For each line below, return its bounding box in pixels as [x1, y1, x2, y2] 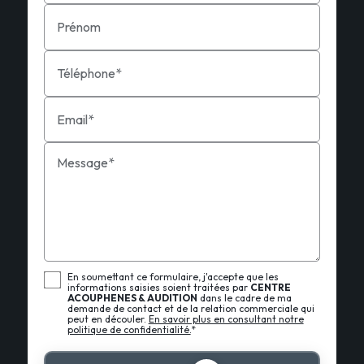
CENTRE [249, 281, 291, 294]
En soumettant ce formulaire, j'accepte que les [67, 271, 279, 284]
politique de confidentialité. [67, 323, 191, 336]
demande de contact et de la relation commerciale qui [67, 302, 314, 315]
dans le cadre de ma [197, 292, 292, 305]
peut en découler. [67, 313, 149, 326]
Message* [56, 154, 115, 171]
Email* [56, 111, 94, 128]
